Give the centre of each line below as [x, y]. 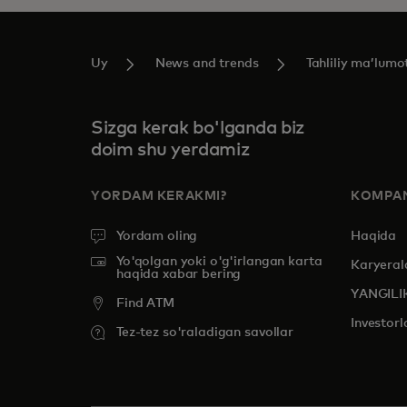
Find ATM [145, 304]
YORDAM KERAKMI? [159, 197]
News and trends [207, 64]
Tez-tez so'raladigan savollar [205, 333]
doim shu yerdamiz [170, 150]
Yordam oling [157, 237]
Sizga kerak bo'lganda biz [198, 129]
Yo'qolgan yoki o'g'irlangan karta [219, 262]
